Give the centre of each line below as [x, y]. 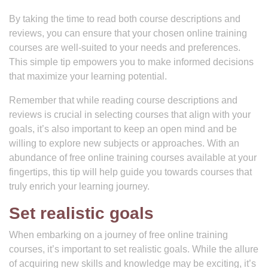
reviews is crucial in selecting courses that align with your [130, 115]
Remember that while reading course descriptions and [123, 100]
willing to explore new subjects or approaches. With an [124, 143]
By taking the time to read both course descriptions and [125, 19]
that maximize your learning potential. [88, 76]
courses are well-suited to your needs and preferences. [125, 48]
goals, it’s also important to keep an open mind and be [123, 129]
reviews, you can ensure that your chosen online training [128, 33]
